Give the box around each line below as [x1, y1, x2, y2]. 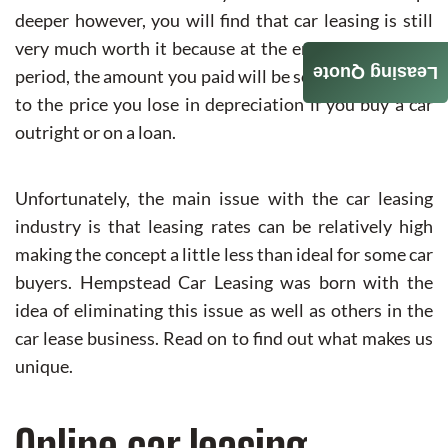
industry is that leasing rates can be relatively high [15, 215, 433, 238]
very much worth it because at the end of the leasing [15, 37, 433, 60]
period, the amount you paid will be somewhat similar [15, 65, 433, 88]
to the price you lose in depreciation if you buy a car [15, 93, 433, 116]
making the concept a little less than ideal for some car [15, 243, 433, 266]
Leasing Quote [313, 63, 438, 84]
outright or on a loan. [15, 121, 176, 144]
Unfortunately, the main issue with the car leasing [15, 187, 433, 210]
